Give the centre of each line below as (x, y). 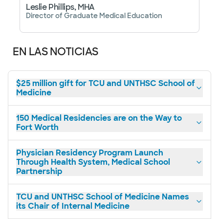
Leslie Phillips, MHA (60, 7)
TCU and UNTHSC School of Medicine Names (103, 197)
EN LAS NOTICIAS (55, 52)
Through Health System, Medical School (93, 162)
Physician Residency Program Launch (90, 153)
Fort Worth (38, 128)
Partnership (39, 172)
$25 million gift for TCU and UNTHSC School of (106, 84)
